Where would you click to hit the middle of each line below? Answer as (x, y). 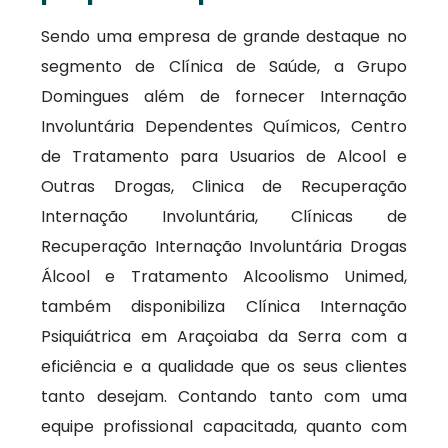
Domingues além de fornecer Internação (224, 96)
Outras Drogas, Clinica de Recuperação (224, 186)
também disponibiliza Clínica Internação (224, 306)
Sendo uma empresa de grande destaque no (224, 36)
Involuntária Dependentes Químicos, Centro (224, 126)
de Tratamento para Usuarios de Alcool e (224, 156)
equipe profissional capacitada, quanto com (224, 426)
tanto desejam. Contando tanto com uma (224, 396)
